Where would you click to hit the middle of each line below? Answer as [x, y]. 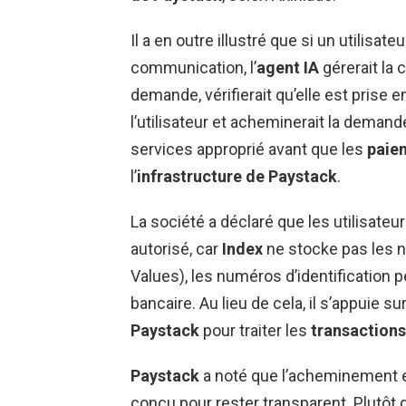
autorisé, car [176, 248]
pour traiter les [255, 330]
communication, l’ [193, 67]
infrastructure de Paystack [237, 176]
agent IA [288, 67]
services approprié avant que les [249, 149]
